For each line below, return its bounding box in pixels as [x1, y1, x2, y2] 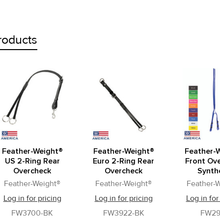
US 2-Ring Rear [4, 156, 60, 166]
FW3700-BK [11, 208, 54, 218]
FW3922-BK [103, 208, 144, 218]
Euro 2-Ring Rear [93, 156, 155, 166]
